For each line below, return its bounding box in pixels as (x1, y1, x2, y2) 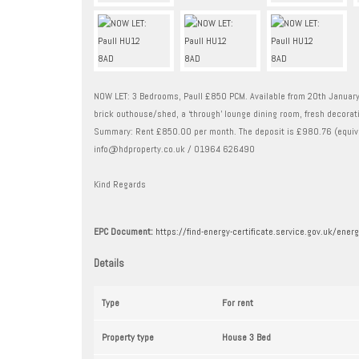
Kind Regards (94, 177, 146, 191)
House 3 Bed (222, 330, 271, 344)
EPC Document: (94, 224, 153, 238)
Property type (102, 330, 154, 344)
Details (94, 256, 124, 270)
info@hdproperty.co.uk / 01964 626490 (94, 142, 255, 155)
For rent (222, 296, 253, 309)
